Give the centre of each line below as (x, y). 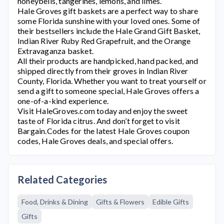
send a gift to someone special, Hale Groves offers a (108, 91)
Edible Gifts (171, 202)
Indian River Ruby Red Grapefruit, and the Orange (104, 41)
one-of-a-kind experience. (63, 101)
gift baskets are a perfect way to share (130, 11)
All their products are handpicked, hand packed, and (108, 61)
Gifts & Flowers (120, 202)
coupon (176, 131)
